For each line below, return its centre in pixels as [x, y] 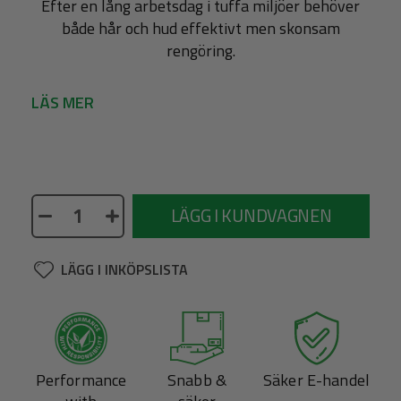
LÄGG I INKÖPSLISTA [124, 270]
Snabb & [197, 380]
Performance [81, 380]
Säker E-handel [316, 380]
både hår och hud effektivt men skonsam [200, 29]
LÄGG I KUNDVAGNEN [251, 216]
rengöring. [200, 51]
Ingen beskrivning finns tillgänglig [147, 149]
